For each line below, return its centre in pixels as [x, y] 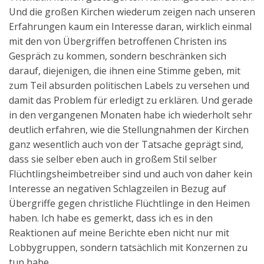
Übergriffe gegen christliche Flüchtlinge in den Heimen [129, 203]
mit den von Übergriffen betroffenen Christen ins [118, 41]
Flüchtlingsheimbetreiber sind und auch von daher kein [131, 174]
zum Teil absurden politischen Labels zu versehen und [129, 85]
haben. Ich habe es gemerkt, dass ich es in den [111, 218]
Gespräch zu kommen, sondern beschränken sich [118, 56]
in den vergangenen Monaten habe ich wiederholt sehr [131, 115]
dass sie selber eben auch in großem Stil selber [113, 159]
